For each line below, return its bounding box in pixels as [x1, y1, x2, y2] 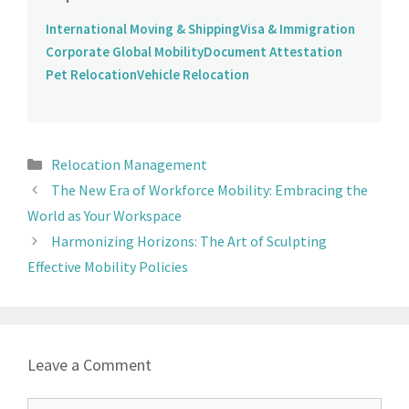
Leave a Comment [27, 353, 152, 375]
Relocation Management [50, 154, 207, 173]
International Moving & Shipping [46, 19, 240, 37]
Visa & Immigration [240, 19, 355, 37]
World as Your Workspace [27, 205, 182, 225]
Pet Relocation [46, 65, 137, 83]
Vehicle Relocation [137, 65, 249, 83]
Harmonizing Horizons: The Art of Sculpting [50, 231, 327, 250]
